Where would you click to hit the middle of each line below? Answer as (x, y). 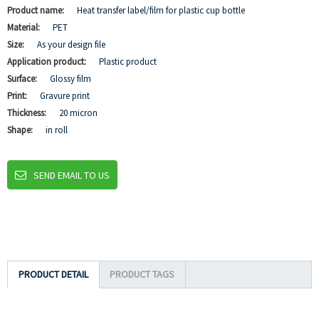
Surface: (23, 79)
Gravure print (65, 96)
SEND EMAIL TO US (72, 175)
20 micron (78, 113)
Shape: (21, 130)
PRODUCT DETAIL (53, 274)
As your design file (71, 45)
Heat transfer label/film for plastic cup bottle (161, 10)
